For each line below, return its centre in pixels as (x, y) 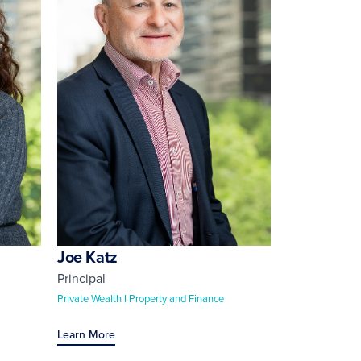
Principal (81, 278)
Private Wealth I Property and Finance (141, 298)
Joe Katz (87, 256)
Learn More (86, 334)
